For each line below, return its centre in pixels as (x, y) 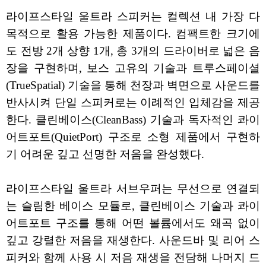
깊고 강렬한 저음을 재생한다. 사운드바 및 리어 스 (133, 240)
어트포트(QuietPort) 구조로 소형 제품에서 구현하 (133, 137)
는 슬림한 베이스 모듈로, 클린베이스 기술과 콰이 (133, 206)
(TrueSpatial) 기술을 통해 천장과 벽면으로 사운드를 (133, 85)
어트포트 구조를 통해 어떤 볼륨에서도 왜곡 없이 (133, 223)
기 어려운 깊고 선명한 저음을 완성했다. (105, 154)
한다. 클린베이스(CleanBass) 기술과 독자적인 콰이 (133, 120)
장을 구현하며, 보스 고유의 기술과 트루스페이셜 (133, 68)
